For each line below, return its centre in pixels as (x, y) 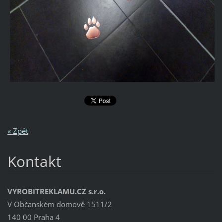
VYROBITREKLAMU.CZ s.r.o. (56, 192)
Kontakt (34, 161)
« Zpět (18, 131)
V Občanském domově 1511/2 (59, 204)
